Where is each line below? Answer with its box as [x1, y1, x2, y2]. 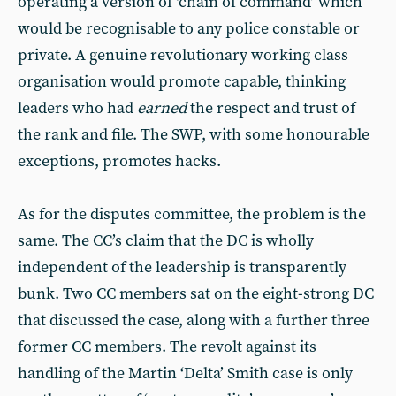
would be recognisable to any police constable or [18, 19, 360, 39]
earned [137, 98, 190, 118]
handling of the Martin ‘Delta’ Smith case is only [18, 363, 353, 384]
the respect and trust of [190, 98, 355, 118]
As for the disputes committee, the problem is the [18, 204, 366, 225]
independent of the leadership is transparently [18, 257, 346, 278]
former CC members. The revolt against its [18, 337, 316, 357]
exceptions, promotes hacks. [18, 151, 221, 171]
